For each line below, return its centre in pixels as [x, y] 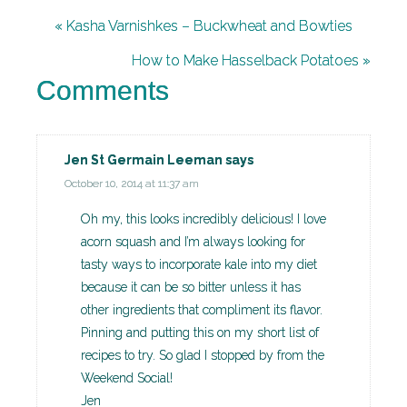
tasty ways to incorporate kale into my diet [199, 265]
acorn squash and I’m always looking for [193, 242]
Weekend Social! [127, 378]
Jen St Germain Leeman [144, 160]
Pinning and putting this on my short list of [200, 333]
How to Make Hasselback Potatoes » [251, 61]
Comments [103, 91]
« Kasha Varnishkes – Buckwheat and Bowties [203, 26]
